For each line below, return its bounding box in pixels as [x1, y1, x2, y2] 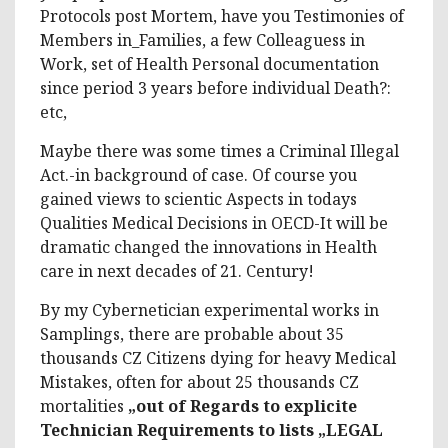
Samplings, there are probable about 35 [40, 322, 344, 345]
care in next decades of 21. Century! [40, 259, 314, 282]
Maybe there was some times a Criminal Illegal [40, 139, 399, 162]
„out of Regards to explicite [128, 394, 357, 417]
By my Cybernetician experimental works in [40, 298, 379, 321]
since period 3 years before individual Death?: [40, 76, 391, 99]
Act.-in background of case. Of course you [40, 163, 357, 186]
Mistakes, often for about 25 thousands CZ [40, 370, 359, 393]
